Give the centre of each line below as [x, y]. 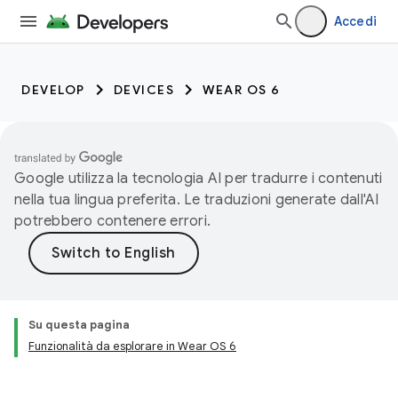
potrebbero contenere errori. [112, 221]
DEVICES [143, 90]
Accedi [355, 21]
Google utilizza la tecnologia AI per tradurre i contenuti [199, 179]
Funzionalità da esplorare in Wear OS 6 [132, 346]
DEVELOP [53, 90]
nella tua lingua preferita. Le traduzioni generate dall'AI [197, 200]
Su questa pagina [79, 325]
